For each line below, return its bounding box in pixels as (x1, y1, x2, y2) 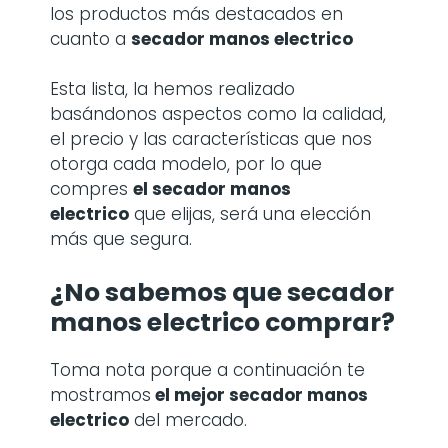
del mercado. (129, 407, 247, 432)
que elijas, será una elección (129, 202, 371, 226)
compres (50, 177, 133, 201)
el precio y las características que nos (50, 127, 372, 151)
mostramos (50, 382, 151, 407)
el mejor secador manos (151, 382, 368, 407)
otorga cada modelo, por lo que (50, 152, 322, 176)
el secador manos (133, 177, 291, 201)
